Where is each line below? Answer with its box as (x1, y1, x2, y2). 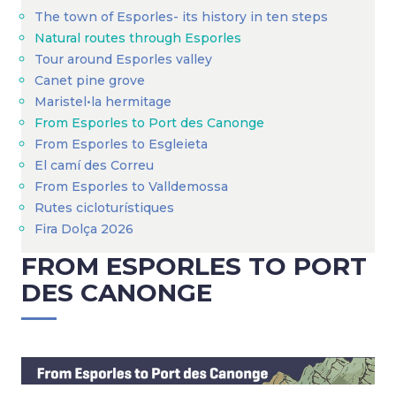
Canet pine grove (34, 72, 145, 88)
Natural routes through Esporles (34, 30, 241, 46)
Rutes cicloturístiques (34, 200, 174, 216)
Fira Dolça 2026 (34, 221, 133, 237)
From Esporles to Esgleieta (34, 136, 208, 152)
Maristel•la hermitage (34, 94, 171, 110)
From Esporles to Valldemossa (34, 179, 228, 194)
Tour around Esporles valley (34, 51, 212, 67)
